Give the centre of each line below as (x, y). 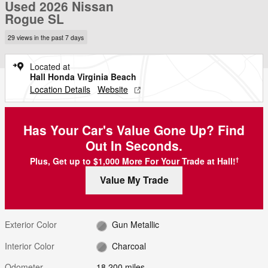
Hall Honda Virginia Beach (83, 76)
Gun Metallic (135, 225)
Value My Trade (134, 180)
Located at (50, 66)
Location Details (60, 89)
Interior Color (30, 246)
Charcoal (129, 246)
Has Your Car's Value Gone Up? (121, 130)
